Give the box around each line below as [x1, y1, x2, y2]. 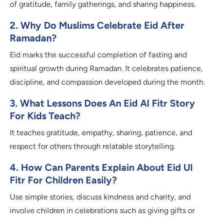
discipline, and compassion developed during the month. [10, 77, 205, 87]
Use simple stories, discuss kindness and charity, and [10, 192, 191, 202]
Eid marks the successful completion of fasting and [10, 50, 187, 60]
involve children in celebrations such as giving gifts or [10, 206, 195, 216]
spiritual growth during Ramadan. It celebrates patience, [10, 64, 203, 73]
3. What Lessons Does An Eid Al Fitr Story [10, 97, 195, 109]
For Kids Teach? [10, 110, 80, 122]
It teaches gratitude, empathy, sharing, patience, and [10, 128, 192, 138]
